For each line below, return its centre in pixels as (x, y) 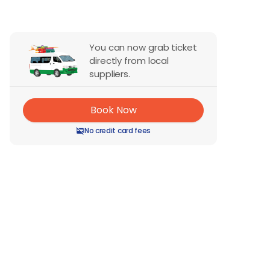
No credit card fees (118, 130)
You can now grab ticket (143, 48)
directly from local (129, 61)
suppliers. (110, 74)
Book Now (113, 110)
